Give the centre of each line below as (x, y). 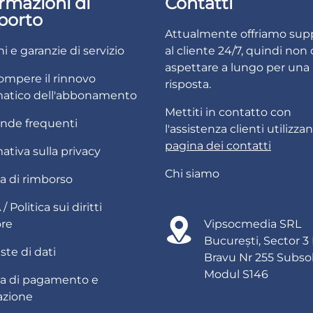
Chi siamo (192, 174)
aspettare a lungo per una (237, 67)
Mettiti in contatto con (228, 112)
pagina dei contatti (218, 146)
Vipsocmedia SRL (253, 224)
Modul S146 (236, 274)
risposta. (188, 84)
